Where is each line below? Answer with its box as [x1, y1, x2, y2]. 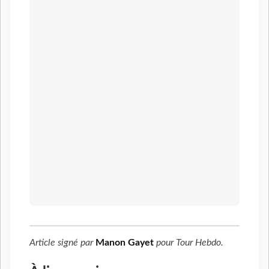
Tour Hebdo [176, 238, 221, 248]
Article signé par [29, 238, 95, 248]
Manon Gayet [95, 238, 154, 248]
